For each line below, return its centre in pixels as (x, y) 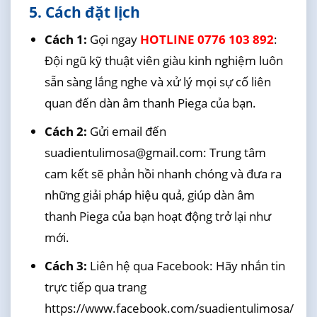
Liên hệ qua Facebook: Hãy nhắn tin (187, 266)
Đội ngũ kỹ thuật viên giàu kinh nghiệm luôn (163, 60)
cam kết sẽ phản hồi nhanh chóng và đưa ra (163, 173)
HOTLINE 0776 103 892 (207, 39)
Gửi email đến (128, 131)
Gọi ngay (115, 39)
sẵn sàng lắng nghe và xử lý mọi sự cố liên (157, 81)
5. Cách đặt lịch (84, 12)
